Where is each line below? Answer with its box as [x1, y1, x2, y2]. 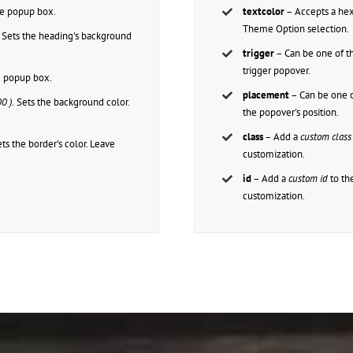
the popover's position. [243, 106, 340, 120]
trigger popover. [243, 64, 311, 78]
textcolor [243, 5, 285, 19]
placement [243, 88, 290, 102]
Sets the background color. [14, 95, 130, 110]
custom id [288, 172, 329, 186]
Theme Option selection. [243, 22, 350, 36]
